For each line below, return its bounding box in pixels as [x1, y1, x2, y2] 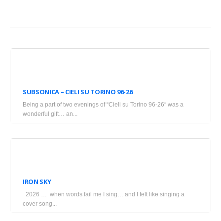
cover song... [23, 200, 57, 207]
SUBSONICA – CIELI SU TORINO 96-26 [23, 87, 133, 96]
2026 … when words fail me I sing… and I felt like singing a [23, 190, 29, 198]
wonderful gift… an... [23, 110, 77, 117]
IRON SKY [23, 177, 51, 186]
